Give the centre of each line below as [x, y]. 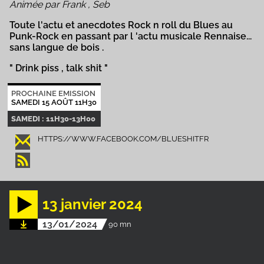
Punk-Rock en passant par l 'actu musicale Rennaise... [131, 36]
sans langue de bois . [57, 47]
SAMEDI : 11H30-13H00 [54, 119]
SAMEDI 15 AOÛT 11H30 [54, 103]
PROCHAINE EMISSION [54, 94]
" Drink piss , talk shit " [59, 68]
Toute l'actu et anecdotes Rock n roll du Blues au [121, 25]
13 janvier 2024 [93, 204]
